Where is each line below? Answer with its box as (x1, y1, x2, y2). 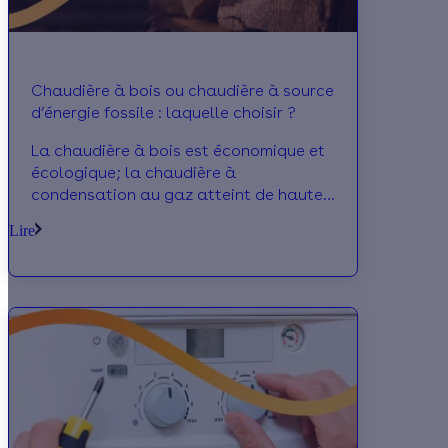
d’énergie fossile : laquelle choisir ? (31, 103, 296, 123)
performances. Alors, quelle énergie (31, 207, 300, 227)
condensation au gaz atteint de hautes (31, 185, 331, 205)
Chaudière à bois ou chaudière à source (31, 81, 334, 101)
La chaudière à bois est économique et (31, 141, 325, 161)
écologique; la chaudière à (31, 163, 236, 183)
